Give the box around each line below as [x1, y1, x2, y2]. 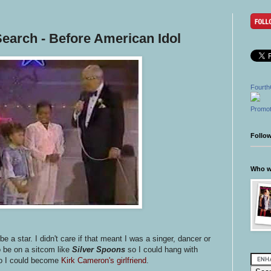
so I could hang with [125, 244, 198, 254]
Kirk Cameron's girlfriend [61, 255, 146, 265]
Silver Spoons [72, 244, 125, 254]
